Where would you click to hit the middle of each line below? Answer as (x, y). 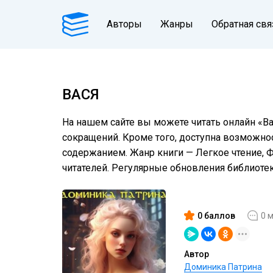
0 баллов (216, 215)
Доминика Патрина (223, 267)
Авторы (124, 24)
